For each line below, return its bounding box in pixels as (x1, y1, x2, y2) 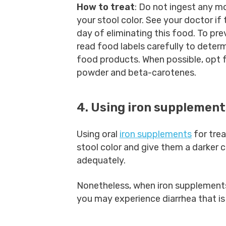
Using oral (77, 129, 120, 140)
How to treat (77, 2, 135, 13)
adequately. (77, 155, 128, 166)
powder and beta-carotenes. (77, 67, 198, 78)
